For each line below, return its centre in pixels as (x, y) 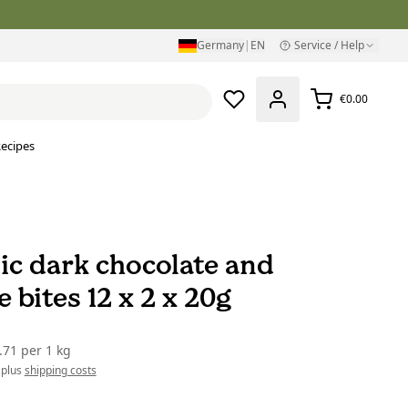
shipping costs (60, 371)
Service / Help (330, 45)
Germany (221, 45)
